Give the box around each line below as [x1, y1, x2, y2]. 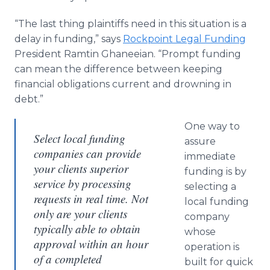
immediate [184, 151, 236, 162]
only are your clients [34, 206, 127, 221]
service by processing [34, 176, 131, 191]
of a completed [34, 251, 102, 266]
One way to [184, 121, 240, 132]
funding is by [184, 166, 246, 177]
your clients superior [34, 161, 128, 176]
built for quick [184, 256, 253, 268]
